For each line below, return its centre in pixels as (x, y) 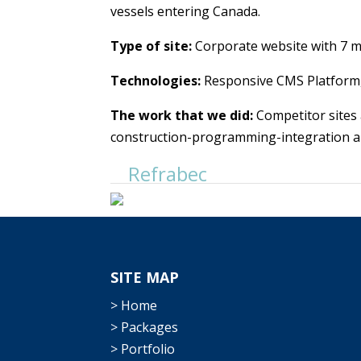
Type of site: (153, 46)
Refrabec (165, 174)
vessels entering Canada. (185, 11)
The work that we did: (183, 115)
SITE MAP (145, 278)
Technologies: (157, 81)
